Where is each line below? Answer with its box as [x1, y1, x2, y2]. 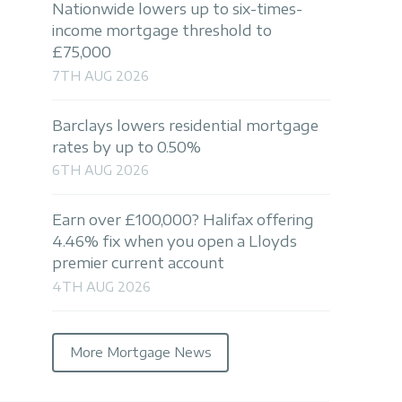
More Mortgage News [69, 345, 212, 361]
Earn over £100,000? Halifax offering [52, 211, 314, 230]
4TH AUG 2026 [52, 278, 151, 294]
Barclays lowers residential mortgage [52, 116, 319, 135]
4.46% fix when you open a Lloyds [52, 232, 297, 251]
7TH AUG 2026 [52, 67, 149, 83]
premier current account [52, 254, 224, 273]
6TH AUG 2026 [52, 162, 149, 179]
